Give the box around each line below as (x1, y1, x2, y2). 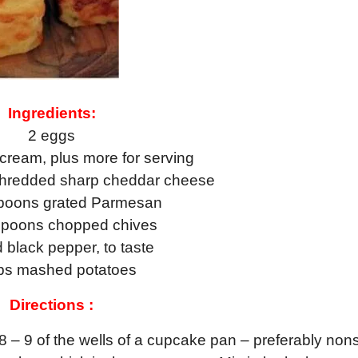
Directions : (10, 296, 94, 314)
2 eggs (28, 127, 76, 145)
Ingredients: (7, 105, 96, 122)
